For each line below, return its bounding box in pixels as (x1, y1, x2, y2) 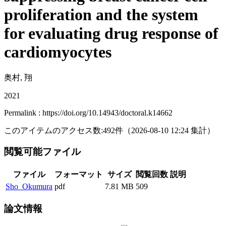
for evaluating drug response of (4, 24, 218, 43)
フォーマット (54, 170, 103, 179)
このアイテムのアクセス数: (4, 126, 103, 135)
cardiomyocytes (4, 43, 111, 62)
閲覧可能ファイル (4, 146, 83, 157)
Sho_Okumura (6, 182, 52, 191)
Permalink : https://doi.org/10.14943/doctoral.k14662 (4, 108, 173, 117)
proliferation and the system (4, 6, 198, 24)
